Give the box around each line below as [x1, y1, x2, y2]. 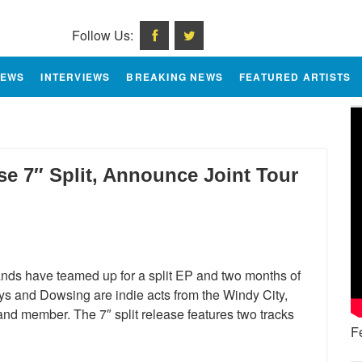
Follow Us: [72, 26, 140, 44]
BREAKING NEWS [126, 69, 224, 84]
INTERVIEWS [40, 69, 111, 84]
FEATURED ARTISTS [239, 69, 351, 84]
